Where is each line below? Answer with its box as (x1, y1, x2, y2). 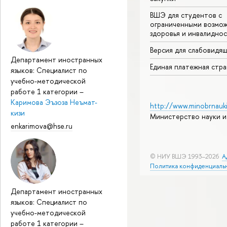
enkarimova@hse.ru (11, 121, 72, 131)
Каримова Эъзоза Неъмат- (11, 97, 97, 107)
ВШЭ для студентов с (150, 10, 222, 20)
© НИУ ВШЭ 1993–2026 (150, 152, 219, 161)
